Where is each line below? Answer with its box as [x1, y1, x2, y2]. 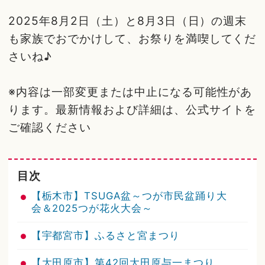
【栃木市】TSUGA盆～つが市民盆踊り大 [31, 189, 227, 202]
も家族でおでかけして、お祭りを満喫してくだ [8, 31, 257, 46]
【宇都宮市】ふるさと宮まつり [31, 229, 180, 241]
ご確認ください [8, 120, 92, 135]
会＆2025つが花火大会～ [31, 202, 153, 214]
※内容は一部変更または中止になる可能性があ [8, 85, 253, 99]
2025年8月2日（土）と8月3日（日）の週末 [8, 14, 247, 28]
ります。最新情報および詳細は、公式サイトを [8, 102, 257, 117]
